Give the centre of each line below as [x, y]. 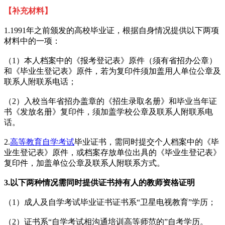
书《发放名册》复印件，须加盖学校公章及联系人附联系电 [108, 111]
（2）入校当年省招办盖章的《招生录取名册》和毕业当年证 [110, 101]
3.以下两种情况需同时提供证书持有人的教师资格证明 [99, 182]
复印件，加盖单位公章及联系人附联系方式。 [84, 163]
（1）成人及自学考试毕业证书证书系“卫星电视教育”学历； [110, 202]
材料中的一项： [32, 41]
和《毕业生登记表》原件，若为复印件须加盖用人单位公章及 [113, 71]
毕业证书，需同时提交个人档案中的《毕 [147, 142]
